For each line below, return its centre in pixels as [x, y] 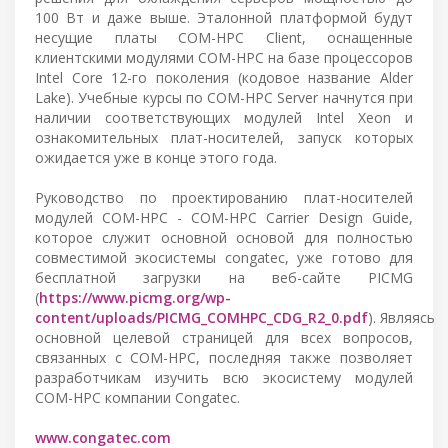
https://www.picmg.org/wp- [135, 297]
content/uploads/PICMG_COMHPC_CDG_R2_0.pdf [201, 317]
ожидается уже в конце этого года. [156, 157]
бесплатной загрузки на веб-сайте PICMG [224, 277]
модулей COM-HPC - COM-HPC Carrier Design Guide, [224, 217]
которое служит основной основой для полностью [224, 237]
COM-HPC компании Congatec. [137, 397]
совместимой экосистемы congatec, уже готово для [224, 257]
